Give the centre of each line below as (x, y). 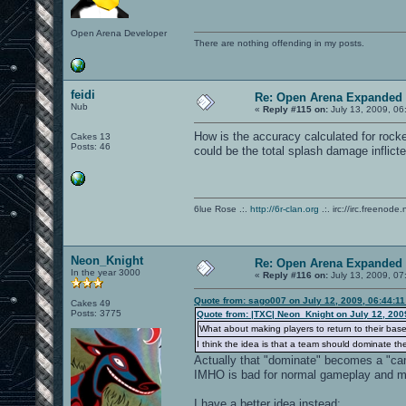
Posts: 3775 (96, 313)
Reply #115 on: (295, 109)
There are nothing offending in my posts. (279, 43)
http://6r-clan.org (285, 208)
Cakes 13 (91, 136)
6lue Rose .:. (222, 208)
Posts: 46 (91, 146)
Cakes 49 (91, 303)
